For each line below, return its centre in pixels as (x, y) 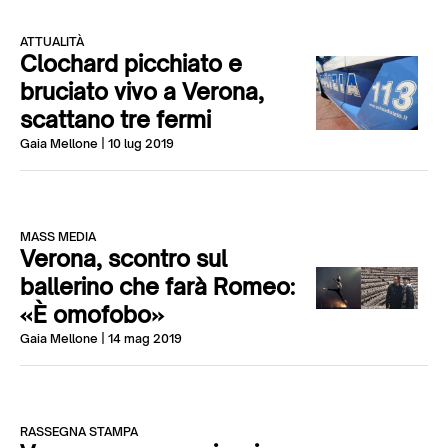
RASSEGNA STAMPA (79, 431)
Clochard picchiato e (131, 63)
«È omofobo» (92, 314)
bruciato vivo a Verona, (142, 91)
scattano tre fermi (115, 119)
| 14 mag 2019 (140, 338)
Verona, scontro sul (123, 258)
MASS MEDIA (58, 236)
